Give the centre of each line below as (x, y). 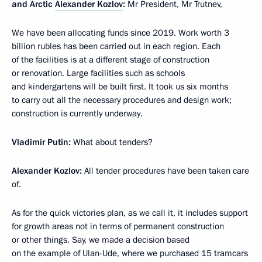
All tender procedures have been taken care (166, 171)
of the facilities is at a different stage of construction (111, 60)
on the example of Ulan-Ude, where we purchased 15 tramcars (130, 254)
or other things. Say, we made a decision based (101, 240)
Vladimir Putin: (41, 142)
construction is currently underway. (77, 114)
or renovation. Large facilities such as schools (98, 73)
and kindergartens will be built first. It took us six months (120, 87)
